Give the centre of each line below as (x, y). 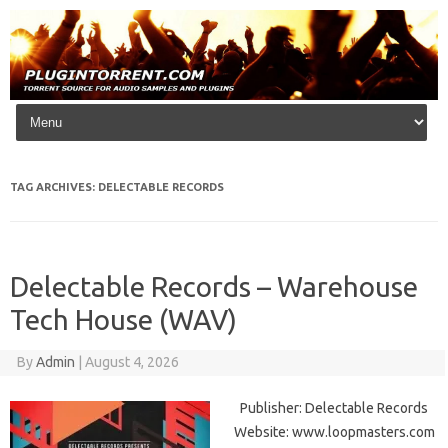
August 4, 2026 (131, 362)
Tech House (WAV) (123, 320)
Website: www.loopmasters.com (334, 432)
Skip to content (63, 107)
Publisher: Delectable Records (331, 408)
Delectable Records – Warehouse (214, 287)
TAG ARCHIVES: (54, 187)
